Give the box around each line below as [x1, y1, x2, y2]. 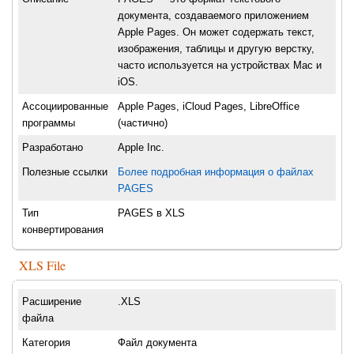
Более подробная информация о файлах [118, 166, 314, 179]
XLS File [19, 257, 66, 274]
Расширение [22, 296, 81, 308]
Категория [22, 337, 70, 349]
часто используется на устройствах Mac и [118, 59, 322, 72]
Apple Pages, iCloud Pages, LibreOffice [118, 100, 299, 113]
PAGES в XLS [118, 207, 185, 220]
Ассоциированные [22, 100, 108, 113]
